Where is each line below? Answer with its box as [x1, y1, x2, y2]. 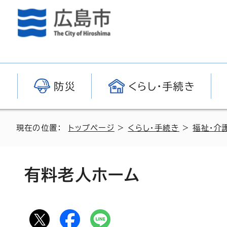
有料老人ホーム [24, 167, 140, 183]
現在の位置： [16, 124, 68, 132]
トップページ [68, 124, 115, 132]
